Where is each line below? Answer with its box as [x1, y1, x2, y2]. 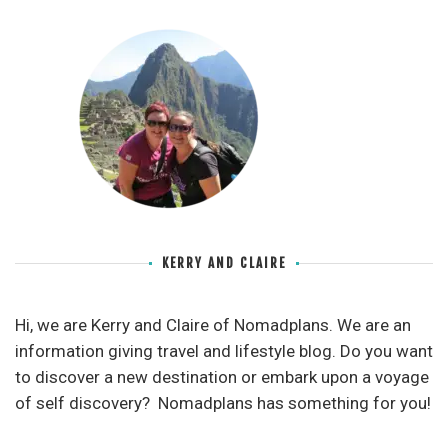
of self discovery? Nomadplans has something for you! [15, 393, 431, 414]
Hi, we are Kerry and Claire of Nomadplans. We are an [15, 315, 411, 336]
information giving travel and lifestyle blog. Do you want [15, 341, 433, 362]
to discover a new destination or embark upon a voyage [15, 367, 429, 388]
